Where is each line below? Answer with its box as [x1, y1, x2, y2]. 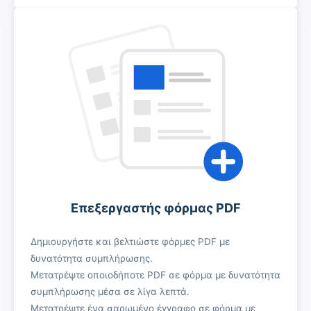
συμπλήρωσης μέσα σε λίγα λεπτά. [31, 286, 190, 298]
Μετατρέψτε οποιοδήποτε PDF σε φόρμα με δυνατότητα [31, 269, 280, 281]
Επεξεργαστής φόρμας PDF [70, 201, 241, 216]
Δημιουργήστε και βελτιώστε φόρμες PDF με [31, 236, 230, 248]
